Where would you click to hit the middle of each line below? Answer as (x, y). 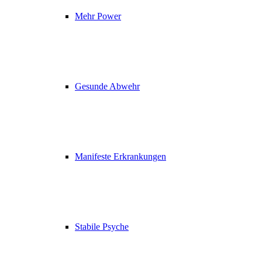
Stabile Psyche (102, 227)
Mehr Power (98, 16)
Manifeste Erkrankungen (120, 156)
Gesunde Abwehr (107, 86)
